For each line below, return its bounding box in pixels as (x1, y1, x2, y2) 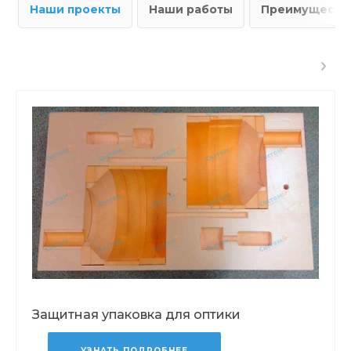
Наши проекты (30, 2, 121, 16)
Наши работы (149, 2, 233, 16)
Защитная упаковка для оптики (32, 306, 241, 322)
